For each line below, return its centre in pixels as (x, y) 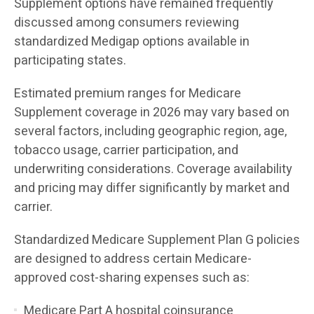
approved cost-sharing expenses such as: (132, 278)
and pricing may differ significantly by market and (152, 188)
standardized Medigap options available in (132, 41)
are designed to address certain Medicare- (133, 259)
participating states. (70, 60)
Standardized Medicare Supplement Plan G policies (157, 240)
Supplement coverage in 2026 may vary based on (152, 112)
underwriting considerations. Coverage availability (153, 169)
